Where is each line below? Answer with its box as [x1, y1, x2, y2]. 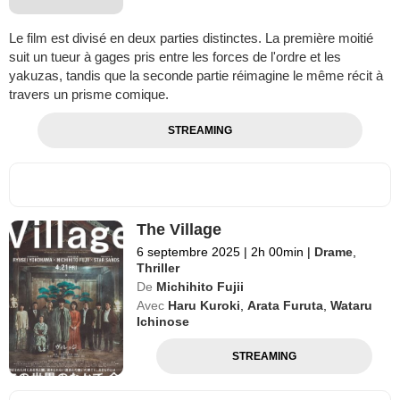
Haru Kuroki [168, 298, 241, 313]
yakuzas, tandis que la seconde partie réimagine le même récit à [9, 68, 383, 84]
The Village [137, 221, 222, 239]
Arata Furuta [247, 298, 324, 313]
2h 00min [247, 245, 308, 260]
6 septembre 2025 [137, 245, 241, 260]
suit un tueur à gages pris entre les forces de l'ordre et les [9, 49, 341, 65]
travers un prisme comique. [9, 87, 169, 103]
